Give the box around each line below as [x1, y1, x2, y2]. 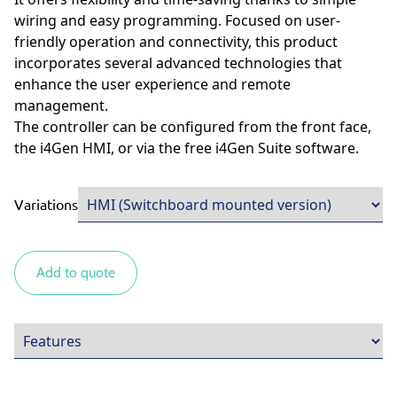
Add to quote [36, 264, 115, 282]
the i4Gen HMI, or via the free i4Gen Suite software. [14, 138, 359, 159]
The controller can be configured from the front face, [14, 117, 371, 137]
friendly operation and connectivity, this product [14, 32, 338, 52]
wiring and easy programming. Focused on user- [14, 11, 340, 31]
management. [14, 96, 108, 116]
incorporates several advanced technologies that [14, 53, 342, 74]
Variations [14, 197, 78, 214]
